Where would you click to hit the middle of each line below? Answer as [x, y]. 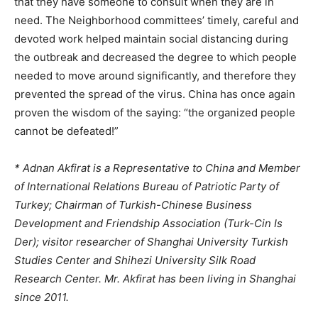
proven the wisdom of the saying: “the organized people [155, 112]
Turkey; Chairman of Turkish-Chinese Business [133, 204]
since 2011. [42, 297]
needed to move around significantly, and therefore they [155, 75]
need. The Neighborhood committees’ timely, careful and [157, 20]
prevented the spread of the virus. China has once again [155, 94]
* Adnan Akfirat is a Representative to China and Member [157, 168]
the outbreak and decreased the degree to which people [155, 57]
